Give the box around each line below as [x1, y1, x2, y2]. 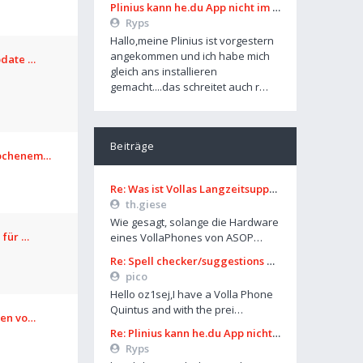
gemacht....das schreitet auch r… [110, 79, 268, 94]
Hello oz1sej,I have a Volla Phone [110, 287, 273, 301]
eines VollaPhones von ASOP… [110, 230, 263, 245]
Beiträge [110, 139, 155, 153]
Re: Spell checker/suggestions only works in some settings [110, 254, 267, 268]
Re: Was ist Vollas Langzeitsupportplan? [110, 181, 269, 196]
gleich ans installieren [110, 64, 217, 79]
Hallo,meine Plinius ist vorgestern [110, 33, 274, 48]
